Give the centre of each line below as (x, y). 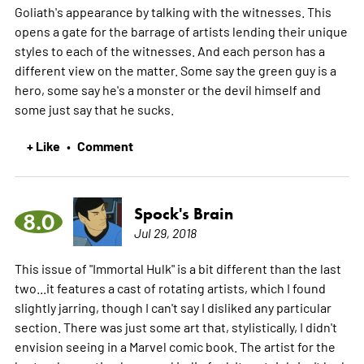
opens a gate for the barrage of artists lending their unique (181, 30)
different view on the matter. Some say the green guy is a (175, 69)
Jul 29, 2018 (165, 232)
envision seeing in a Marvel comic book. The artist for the (175, 346)
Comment (105, 145)
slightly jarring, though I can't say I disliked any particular (173, 307)
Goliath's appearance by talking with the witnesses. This (173, 11)
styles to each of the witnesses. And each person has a (169, 50)
